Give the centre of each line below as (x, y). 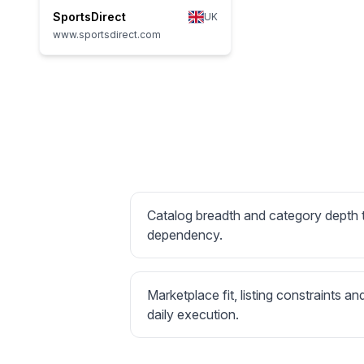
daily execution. (193, 314)
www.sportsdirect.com (107, 35)
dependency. (185, 235)
